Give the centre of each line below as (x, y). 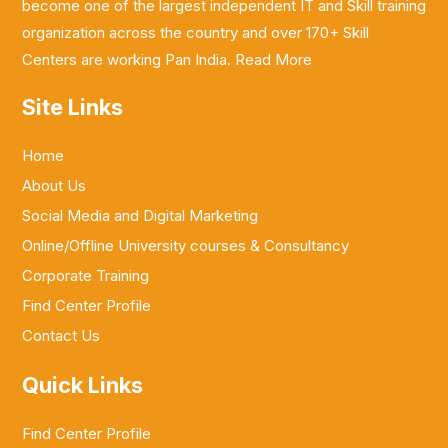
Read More (273, 60)
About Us (54, 186)
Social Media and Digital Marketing (140, 216)
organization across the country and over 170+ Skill (195, 33)
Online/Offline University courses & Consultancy (185, 246)
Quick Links (82, 385)
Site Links (72, 107)
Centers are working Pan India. (128, 60)
